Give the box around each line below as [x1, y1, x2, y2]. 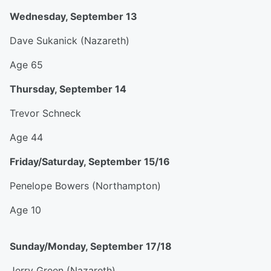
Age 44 [10, 131, 43, 143]
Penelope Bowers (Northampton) [10, 180, 161, 192]
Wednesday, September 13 [10, 10, 137, 22]
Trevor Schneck [10, 107, 81, 119]
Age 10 [10, 204, 41, 216]
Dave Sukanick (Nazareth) [10, 34, 129, 47]
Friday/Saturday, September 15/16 [10, 155, 170, 168]
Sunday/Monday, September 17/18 [10, 240, 172, 252]
